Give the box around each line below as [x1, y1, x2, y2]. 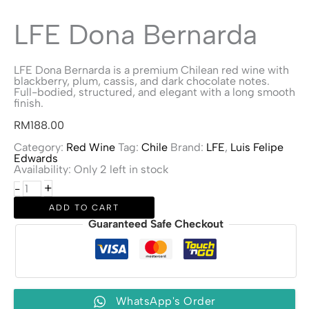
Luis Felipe [230, 141, 283, 154]
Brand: [170, 141, 206, 154]
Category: [14, 141, 66, 154]
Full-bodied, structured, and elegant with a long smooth [14, 86, 295, 99]
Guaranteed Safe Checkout [88, 217, 223, 230]
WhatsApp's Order [115, 295, 216, 308]
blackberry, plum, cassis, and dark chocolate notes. [14, 74, 270, 88]
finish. [14, 97, 43, 110]
